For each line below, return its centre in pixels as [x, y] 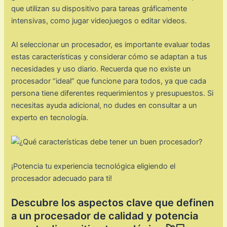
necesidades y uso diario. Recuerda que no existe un [101, 69]
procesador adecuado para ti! [62, 178]
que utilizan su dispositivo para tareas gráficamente [99, 8]
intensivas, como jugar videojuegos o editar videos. [99, 21]
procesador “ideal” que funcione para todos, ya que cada [109, 81]
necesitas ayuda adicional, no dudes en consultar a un [104, 105]
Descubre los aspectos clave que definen [113, 202]
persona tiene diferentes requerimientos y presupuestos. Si [112, 93]
